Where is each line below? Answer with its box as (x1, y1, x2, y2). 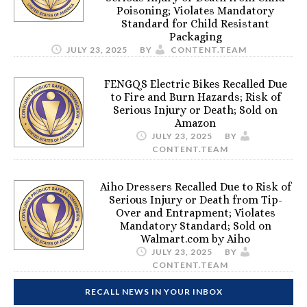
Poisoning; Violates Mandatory (116, 4, 274, 17)
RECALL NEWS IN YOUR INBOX (84, 286, 223, 297)
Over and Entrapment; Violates (115, 206, 275, 219)
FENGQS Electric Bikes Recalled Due (103, 77, 287, 90)
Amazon (175, 116, 216, 130)
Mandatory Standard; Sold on (119, 219, 271, 232)
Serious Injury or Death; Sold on (113, 103, 278, 116)
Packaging (169, 30, 222, 43)
